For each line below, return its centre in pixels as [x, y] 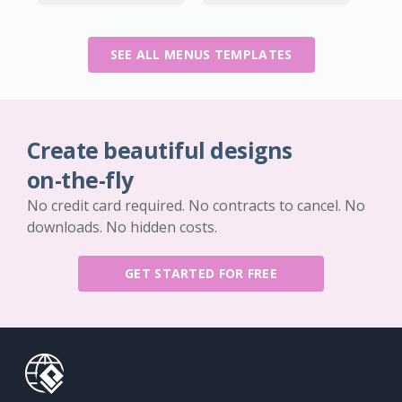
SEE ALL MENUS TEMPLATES [201, 55]
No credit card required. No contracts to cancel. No [196, 206]
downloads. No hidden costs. [122, 227]
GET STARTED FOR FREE [201, 274]
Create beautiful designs [160, 151]
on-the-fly [80, 180]
